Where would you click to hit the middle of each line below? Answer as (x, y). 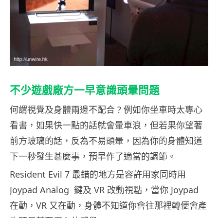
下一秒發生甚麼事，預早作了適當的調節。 (93, 156)
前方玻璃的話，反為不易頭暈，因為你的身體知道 (106, 140)
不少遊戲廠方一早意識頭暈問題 (85, 90)
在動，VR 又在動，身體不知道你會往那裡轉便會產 (108, 205)
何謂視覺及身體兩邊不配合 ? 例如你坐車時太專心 (106, 109)
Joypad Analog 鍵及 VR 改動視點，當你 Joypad (104, 190)
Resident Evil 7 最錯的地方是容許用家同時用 (98, 174)
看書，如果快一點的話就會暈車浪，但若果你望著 (106, 125)
